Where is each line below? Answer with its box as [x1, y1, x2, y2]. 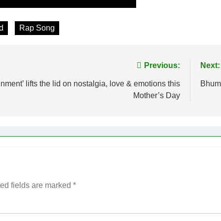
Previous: [144, 61, 180, 70]
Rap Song [19, 23, 55, 32]
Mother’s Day [133, 91, 180, 100]
